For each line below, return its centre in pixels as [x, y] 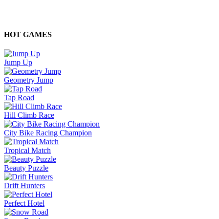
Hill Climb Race [29, 115]
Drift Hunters [24, 186]
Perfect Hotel [24, 203]
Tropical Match [27, 151]
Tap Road [19, 98]
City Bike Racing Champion [48, 133]
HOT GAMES [28, 34]
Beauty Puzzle [26, 168]
